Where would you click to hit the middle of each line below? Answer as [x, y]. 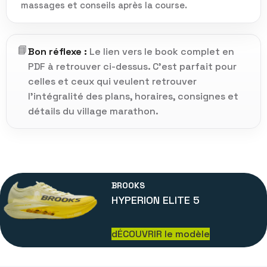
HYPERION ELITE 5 [156, 200]
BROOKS [128, 186]
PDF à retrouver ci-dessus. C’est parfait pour [132, 67]
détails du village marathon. [93, 111]
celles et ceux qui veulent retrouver [112, 82]
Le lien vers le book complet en [161, 52]
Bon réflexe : [58, 52]
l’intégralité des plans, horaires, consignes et [133, 97]
